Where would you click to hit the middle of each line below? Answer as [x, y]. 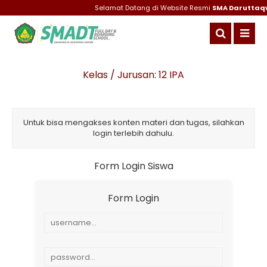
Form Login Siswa [133, 166]
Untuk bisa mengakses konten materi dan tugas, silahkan [133, 122]
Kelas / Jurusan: [121, 75]
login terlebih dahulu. [133, 133]
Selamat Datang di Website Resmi [149, 8]
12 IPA [171, 75]
